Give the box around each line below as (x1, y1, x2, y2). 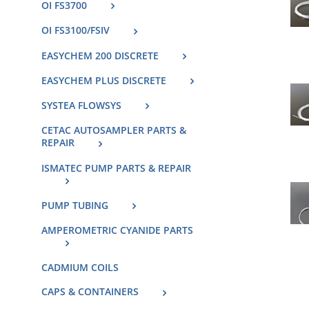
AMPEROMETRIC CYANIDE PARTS (41, 223, 193, 237)
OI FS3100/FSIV (41, 23, 110, 37)
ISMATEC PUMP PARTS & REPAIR (41, 161, 191, 175)
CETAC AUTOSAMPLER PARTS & (41, 123, 186, 137)
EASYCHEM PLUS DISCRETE (41, 73, 166, 87)
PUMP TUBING (41, 198, 108, 212)
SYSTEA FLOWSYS (41, 99, 121, 112)
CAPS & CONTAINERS (41, 285, 139, 299)
